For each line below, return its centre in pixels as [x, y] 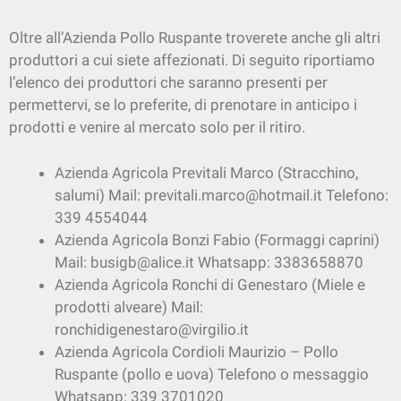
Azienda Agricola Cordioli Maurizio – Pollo [196, 351]
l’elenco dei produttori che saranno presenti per [168, 83]
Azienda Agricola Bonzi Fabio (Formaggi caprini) [217, 239]
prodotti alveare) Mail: [129, 307]
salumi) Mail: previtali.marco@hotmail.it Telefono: [222, 195]
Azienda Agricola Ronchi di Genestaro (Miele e [210, 284]
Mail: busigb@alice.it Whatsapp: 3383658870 [209, 262]
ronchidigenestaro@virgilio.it [152, 329]
